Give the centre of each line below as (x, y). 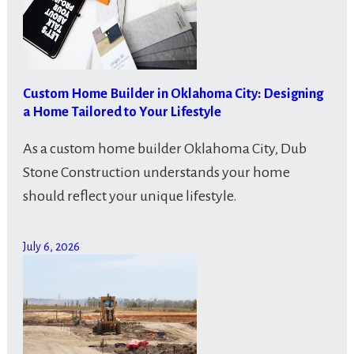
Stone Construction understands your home (156, 172)
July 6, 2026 (51, 246)
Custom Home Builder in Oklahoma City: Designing (173, 93)
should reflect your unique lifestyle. (130, 196)
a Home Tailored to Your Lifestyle (122, 111)
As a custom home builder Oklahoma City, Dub (164, 148)
